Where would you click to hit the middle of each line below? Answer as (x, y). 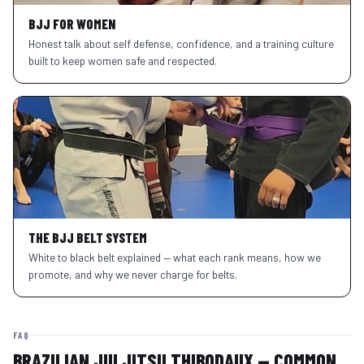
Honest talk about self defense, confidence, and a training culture (181, 43)
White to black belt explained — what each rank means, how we (174, 257)
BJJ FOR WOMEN (71, 23)
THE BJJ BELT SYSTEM (87, 238)
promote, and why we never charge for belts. (132, 274)
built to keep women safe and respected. (122, 60)
